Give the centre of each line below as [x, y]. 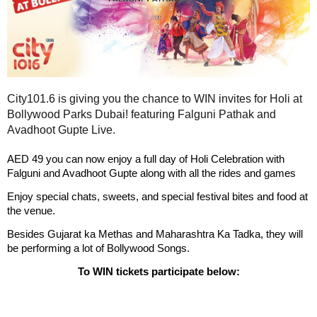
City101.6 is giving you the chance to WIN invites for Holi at [155, 99]
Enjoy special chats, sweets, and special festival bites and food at [157, 197]
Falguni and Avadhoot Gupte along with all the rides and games [151, 173]
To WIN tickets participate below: [158, 272]
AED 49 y [29, 159]
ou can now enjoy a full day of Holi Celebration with [168, 159]
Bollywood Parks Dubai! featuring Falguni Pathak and [142, 114]
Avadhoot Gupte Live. [61, 130]
